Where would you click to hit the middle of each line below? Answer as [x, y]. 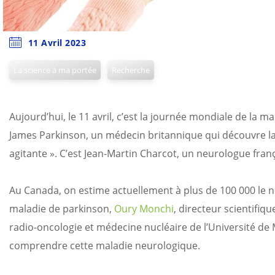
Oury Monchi [144, 209]
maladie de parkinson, [62, 209]
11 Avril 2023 [57, 43]
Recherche [131, 70]
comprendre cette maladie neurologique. [105, 246]
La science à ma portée [55, 70]
